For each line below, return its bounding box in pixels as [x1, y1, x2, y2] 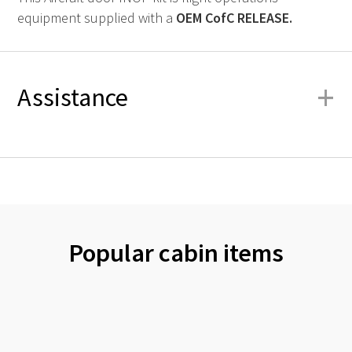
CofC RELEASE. [202, 9, 292, 27]
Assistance [17, 81, 128, 114]
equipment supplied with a [17, 9, 176, 27]
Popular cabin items [68, 236, 284, 269]
